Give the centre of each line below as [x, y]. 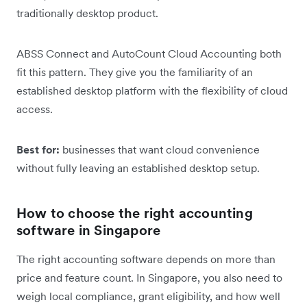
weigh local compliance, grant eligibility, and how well [148, 296]
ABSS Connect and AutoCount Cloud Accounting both [149, 53]
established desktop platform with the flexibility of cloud [152, 90]
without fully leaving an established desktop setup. [138, 168]
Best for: [38, 149]
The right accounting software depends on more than [146, 259]
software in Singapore [89, 230]
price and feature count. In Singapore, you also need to [149, 277]
